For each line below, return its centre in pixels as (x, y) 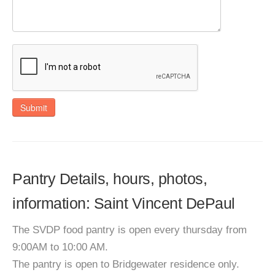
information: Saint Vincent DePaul (124, 203)
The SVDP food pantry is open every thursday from (130, 230)
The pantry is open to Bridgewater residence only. (126, 264)
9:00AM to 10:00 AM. (60, 247)
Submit (34, 107)
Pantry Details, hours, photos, (110, 179)
